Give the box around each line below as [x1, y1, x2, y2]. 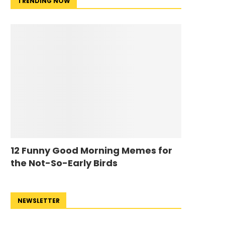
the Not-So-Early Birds [11, 156, 118, 169]
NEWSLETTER [18, 196, 60, 205]
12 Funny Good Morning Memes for [11, 144, 172, 157]
